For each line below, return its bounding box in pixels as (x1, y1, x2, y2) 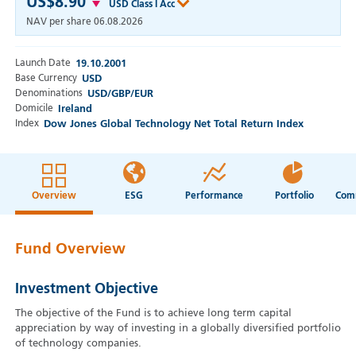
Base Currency (14, 74, 77, 84)
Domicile (14, 104, 53, 114)
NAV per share (25, 17, 91, 28)
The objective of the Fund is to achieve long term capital (14, 308, 292, 319)
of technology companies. (14, 339, 141, 350)
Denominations (14, 89, 83, 99)
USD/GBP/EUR (87, 89, 153, 100)
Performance (185, 191, 244, 201)
